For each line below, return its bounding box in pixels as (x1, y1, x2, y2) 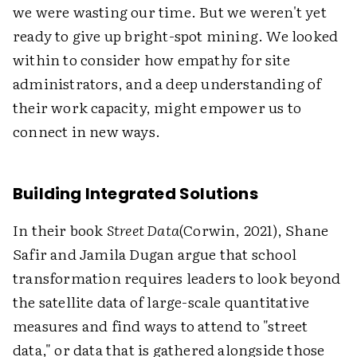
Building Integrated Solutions (13, 182, 258, 206)
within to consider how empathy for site (13, 49, 290, 71)
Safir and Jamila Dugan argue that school (13, 243, 297, 265)
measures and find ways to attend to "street (13, 315, 308, 337)
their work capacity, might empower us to (13, 96, 302, 119)
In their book (13, 219, 107, 241)
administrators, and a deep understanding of (13, 73, 322, 95)
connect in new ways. (13, 120, 160, 143)
